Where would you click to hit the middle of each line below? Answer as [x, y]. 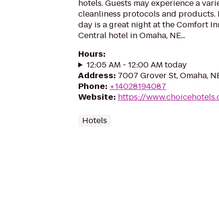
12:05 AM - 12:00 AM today [136, 65]
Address [96, 76]
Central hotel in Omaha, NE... [132, 35]
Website [96, 97]
